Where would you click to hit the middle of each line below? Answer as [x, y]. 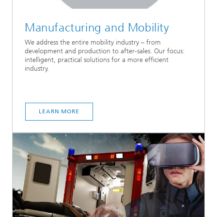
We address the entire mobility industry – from [93, 42]
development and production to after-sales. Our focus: [105, 51]
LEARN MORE [59, 111]
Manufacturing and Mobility [97, 27]
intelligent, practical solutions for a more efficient [97, 60]
